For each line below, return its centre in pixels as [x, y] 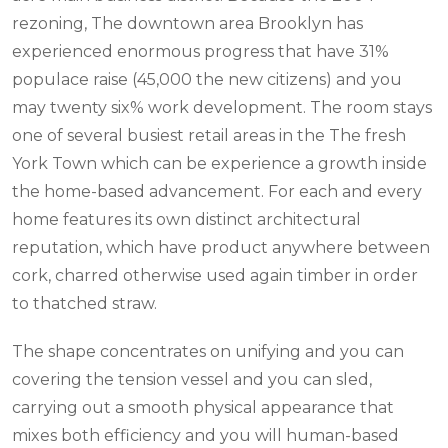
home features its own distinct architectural [186, 219]
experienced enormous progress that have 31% [200, 51]
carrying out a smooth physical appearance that [203, 407]
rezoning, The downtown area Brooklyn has [187, 23]
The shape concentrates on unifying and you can [208, 351]
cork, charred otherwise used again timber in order [215, 275]
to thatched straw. [84, 303]
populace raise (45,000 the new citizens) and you [207, 79]
